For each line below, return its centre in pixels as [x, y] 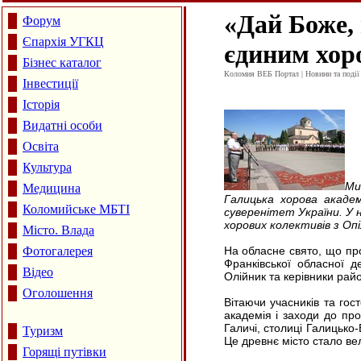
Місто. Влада [58, 230]
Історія [41, 104]
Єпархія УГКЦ [63, 41]
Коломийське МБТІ [76, 209]
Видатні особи [62, 125]
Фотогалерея [58, 251]
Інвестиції [50, 83]
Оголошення [58, 293]
